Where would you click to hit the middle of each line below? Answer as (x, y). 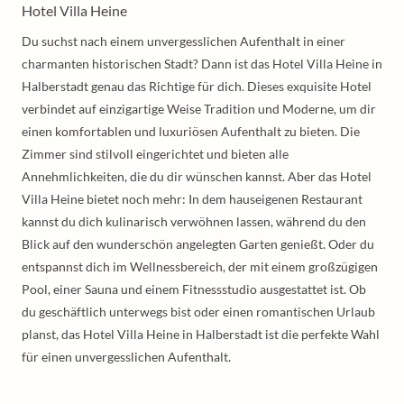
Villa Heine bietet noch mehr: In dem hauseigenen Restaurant (192, 199)
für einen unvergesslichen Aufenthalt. (126, 357)
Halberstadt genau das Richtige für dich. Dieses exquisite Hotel (197, 86)
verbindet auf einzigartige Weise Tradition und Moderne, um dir (199, 109)
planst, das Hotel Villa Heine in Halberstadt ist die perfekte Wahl (201, 334)
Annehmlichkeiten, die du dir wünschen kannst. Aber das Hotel (197, 176)
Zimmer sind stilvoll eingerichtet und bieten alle (155, 154)
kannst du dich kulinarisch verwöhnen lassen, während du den (194, 221)
